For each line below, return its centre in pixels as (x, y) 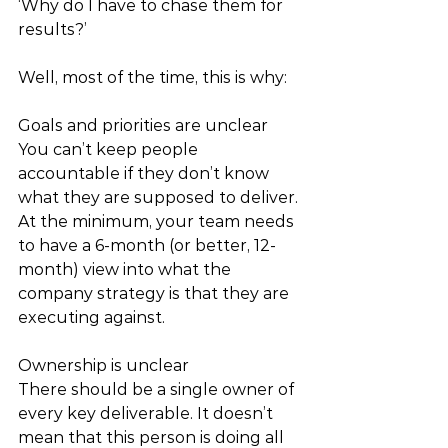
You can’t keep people (110, 149)
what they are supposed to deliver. (160, 197)
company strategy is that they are (155, 293)
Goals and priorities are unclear (143, 125)
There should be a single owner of (158, 389)
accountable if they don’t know (145, 173)
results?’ (54, 29)
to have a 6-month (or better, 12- (147, 245)
